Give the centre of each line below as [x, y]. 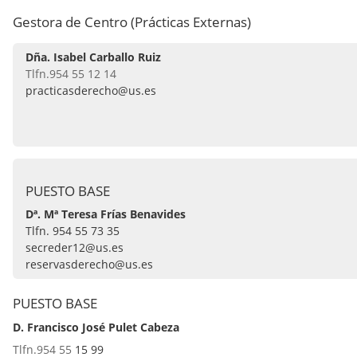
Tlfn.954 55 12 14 [71, 74]
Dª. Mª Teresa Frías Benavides [106, 214]
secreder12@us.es [75, 248]
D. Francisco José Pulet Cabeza [96, 328]
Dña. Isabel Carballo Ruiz [93, 57]
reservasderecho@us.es [89, 265]
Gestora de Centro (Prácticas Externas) [132, 22]
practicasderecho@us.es [91, 91]
